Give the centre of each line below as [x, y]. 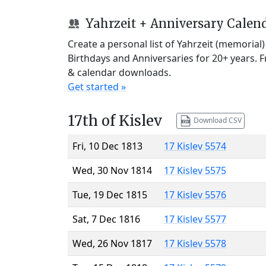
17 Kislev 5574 [195, 146]
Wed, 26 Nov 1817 [112, 243]
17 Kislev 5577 [195, 219]
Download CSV [216, 120]
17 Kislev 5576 [195, 194]
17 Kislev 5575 [195, 170]
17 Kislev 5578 [195, 243]
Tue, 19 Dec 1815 [110, 194]
